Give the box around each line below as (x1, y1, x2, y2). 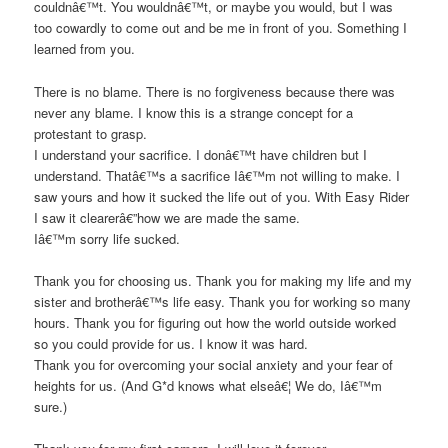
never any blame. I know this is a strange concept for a (34, 102, 354, 122)
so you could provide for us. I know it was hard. (34, 333, 309, 353)
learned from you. (34, 39, 136, 59)
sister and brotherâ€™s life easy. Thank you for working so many (34, 291, 412, 311)
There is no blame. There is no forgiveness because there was (34, 81, 396, 101)
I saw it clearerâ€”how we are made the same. (34, 207, 301, 227)
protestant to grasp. (34, 123, 148, 143)
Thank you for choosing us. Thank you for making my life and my (34, 270, 413, 290)
